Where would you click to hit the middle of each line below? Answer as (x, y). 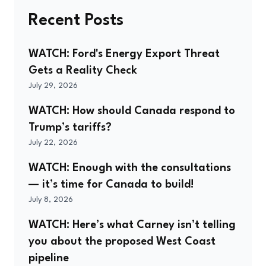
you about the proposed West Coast (122, 242)
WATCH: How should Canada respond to (132, 111)
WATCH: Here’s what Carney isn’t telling (132, 225)
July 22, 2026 (53, 143)
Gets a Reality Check (83, 71)
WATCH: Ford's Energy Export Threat (124, 54)
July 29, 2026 (53, 86)
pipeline (49, 259)
